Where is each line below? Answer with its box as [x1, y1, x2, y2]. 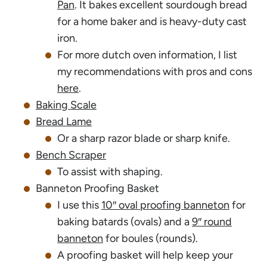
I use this [57, 198, 101, 212]
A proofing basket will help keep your [57, 248, 233, 262]
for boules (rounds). [103, 231, 198, 245]
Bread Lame [36, 114, 92, 128]
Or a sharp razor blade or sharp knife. [57, 131, 230, 145]
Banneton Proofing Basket [36, 181, 159, 195]
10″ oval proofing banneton [101, 198, 229, 212]
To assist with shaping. [57, 164, 163, 178]
